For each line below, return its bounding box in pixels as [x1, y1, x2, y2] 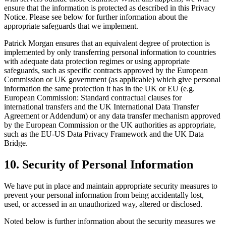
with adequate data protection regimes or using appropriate [4, 57, 190, 66]
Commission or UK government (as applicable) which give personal [4, 75, 220, 84]
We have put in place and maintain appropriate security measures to [4, 182, 217, 191]
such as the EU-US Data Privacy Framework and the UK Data [4, 130, 204, 139]
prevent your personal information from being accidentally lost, [4, 191, 204, 200]
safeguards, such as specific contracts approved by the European [4, 66, 208, 75]
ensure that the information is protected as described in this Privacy [4, 4, 215, 13]
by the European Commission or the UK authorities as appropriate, [4, 121, 216, 130]
